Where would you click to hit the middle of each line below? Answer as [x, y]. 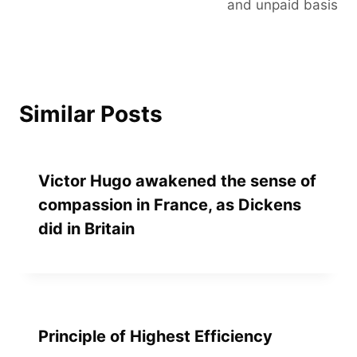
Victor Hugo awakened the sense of [177, 180]
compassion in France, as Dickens [170, 204]
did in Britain [86, 228]
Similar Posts [91, 114]
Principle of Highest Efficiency [155, 336]
